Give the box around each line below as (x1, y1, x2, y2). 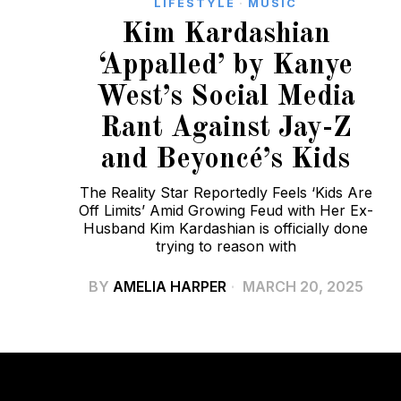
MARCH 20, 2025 (238, 277, 363, 295)
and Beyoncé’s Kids (101, 145, 350, 175)
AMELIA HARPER (112, 277, 226, 295)
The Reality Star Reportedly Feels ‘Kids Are (79, 183, 372, 201)
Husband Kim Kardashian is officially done (83, 218, 368, 237)
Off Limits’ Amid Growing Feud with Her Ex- (78, 200, 373, 219)
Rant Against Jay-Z (99, 114, 352, 143)
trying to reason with (155, 236, 296, 255)
